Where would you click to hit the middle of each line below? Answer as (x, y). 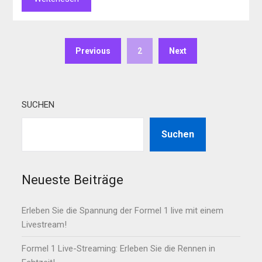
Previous (93, 51)
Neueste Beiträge (73, 180)
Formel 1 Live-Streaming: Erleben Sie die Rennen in (119, 249)
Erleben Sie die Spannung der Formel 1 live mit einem (123, 211)
